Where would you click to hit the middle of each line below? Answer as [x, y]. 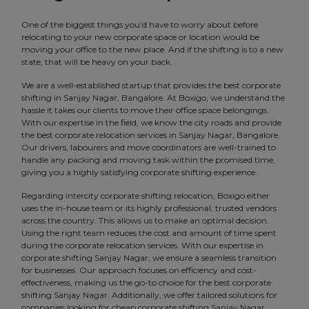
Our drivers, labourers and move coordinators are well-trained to [149, 148]
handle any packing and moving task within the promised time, [148, 160]
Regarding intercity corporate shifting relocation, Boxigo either [146, 196]
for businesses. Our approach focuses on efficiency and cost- [139, 270]
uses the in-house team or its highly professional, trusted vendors [149, 208]
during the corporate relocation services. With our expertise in [142, 246]
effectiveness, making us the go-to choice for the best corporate [146, 283]
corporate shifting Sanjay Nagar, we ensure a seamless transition [149, 258]
